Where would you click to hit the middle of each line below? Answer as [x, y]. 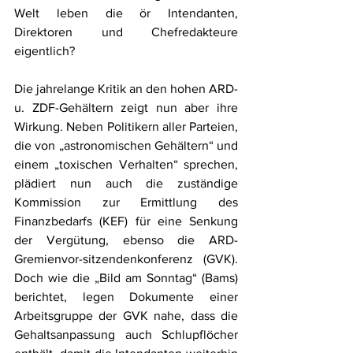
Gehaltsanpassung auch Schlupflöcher [126, 334]
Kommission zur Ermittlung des [126, 202]
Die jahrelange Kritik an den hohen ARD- [126, 88]
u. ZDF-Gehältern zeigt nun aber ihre [126, 107]
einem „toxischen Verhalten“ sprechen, [126, 164]
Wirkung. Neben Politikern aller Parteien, [126, 126]
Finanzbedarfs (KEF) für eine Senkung [126, 221]
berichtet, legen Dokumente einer [126, 296]
